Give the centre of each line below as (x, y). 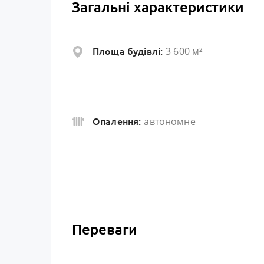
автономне (170, 121)
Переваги (105, 230)
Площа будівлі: (128, 52)
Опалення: (117, 121)
